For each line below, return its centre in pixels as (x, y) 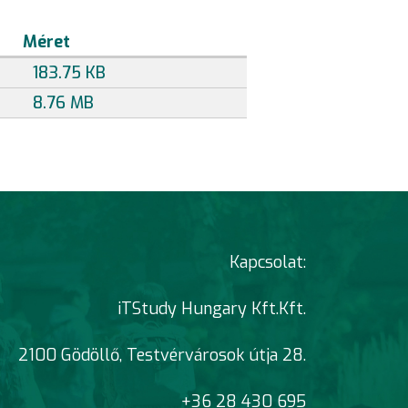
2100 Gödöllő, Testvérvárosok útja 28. (162, 355)
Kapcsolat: (268, 262)
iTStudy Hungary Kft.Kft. (212, 308)
